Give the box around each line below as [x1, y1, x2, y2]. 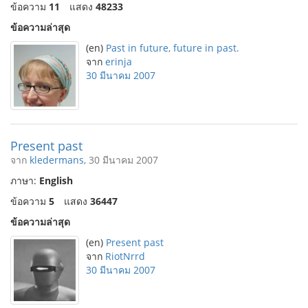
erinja [105, 55, 132, 68]
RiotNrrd [105, 250, 145, 263]
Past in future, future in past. [106, 41, 239, 54]
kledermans [30, 153, 84, 166]
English [39, 174, 73, 187]
